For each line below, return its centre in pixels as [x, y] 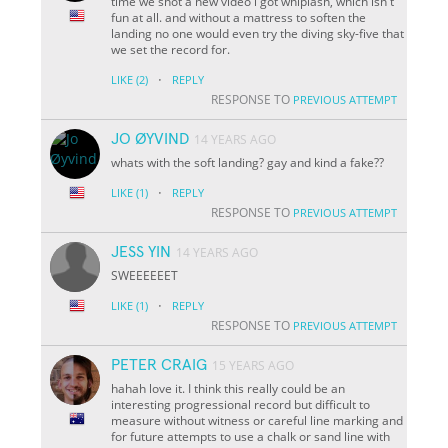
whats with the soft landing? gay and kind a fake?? [248, 162]
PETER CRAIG [159, 364]
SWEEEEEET [145, 275]
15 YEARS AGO [253, 365]
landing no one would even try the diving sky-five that [258, 33]
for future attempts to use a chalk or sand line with [251, 436]
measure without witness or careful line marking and [257, 420]
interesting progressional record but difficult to [241, 404]
